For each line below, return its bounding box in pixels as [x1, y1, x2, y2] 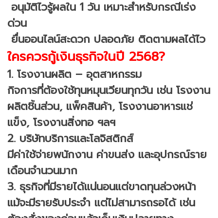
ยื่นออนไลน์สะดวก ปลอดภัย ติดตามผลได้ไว [7, 31, 205, 47]
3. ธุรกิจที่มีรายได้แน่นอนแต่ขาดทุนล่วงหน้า [7, 178, 196, 195]
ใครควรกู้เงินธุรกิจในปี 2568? [7, 47, 165, 66]
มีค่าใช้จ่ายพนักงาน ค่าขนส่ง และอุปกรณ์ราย [7, 146, 207, 163]
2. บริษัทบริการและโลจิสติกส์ [7, 130, 133, 146]
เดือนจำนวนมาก [7, 162, 77, 179]
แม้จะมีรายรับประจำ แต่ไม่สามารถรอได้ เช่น [7, 194, 195, 211]
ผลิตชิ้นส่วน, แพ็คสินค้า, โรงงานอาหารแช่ [7, 98, 193, 114]
